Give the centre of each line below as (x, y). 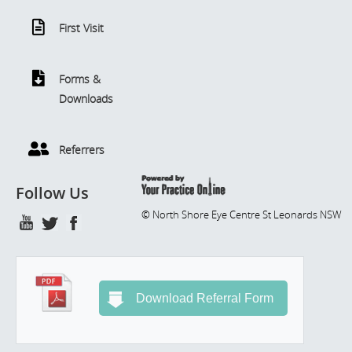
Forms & (80, 79)
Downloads (86, 99)
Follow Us (52, 193)
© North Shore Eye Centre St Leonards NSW (242, 215)
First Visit (81, 28)
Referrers (82, 150)
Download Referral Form (205, 299)
